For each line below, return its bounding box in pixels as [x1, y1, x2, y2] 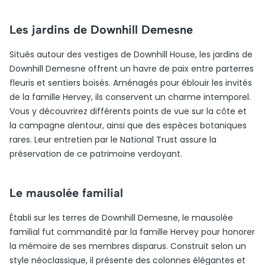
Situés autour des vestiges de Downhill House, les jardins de [9, 49, 253, 60]
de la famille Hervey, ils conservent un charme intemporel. [9, 91, 251, 103]
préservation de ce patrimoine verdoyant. [9, 148, 182, 160]
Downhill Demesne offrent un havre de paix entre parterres [9, 63, 254, 75]
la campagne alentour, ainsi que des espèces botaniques [9, 119, 247, 131]
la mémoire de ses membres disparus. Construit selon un [9, 240, 246, 252]
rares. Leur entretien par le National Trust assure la [9, 134, 216, 146]
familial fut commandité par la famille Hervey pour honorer [9, 226, 255, 238]
